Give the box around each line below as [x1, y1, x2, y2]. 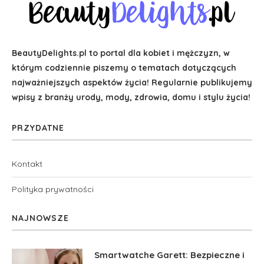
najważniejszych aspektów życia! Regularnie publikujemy [12, 77, 252, 88]
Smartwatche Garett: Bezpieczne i [94, 249, 245, 260]
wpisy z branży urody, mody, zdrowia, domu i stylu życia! [12, 91, 250, 103]
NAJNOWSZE [12, 212, 69, 223]
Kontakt [12, 158, 42, 169]
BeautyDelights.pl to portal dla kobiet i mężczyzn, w [12, 47, 230, 58]
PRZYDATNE [12, 122, 64, 133]
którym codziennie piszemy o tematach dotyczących [12, 62, 236, 73]
